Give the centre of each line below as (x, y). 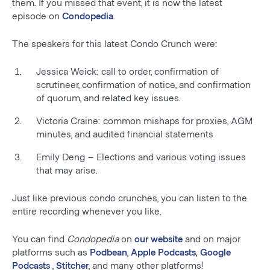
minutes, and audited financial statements (125, 133)
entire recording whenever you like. (87, 211)
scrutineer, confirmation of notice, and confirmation (143, 84)
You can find (39, 238)
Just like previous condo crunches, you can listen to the (130, 197)
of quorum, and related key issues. (108, 97)
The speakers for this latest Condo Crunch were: (115, 43)
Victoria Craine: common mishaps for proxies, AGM (144, 120)
